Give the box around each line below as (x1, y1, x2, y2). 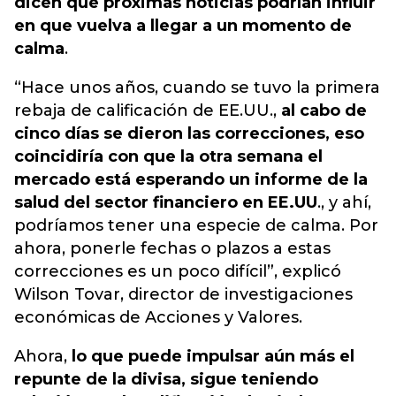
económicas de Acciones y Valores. (14, 308, 302, 327)
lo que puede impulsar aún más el (72, 346, 354, 366)
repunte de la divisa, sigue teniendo (14, 369, 318, 389)
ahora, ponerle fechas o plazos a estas (14, 239, 331, 258)
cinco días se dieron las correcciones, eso (14, 124, 364, 143)
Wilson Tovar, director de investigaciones (14, 285, 353, 304)
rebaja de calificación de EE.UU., (14, 101, 277, 120)
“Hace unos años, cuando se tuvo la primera (14, 78, 380, 97)
